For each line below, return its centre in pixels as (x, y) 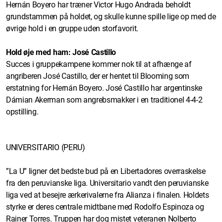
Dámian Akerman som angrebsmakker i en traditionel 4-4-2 (104, 100)
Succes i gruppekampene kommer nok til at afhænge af (99, 64)
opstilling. (22, 111)
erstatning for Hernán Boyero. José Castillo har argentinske (104, 88)
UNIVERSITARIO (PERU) (46, 147)
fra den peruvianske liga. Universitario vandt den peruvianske (107, 183)
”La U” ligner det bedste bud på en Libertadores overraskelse (106, 171)
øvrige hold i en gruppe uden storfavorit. (73, 28)
